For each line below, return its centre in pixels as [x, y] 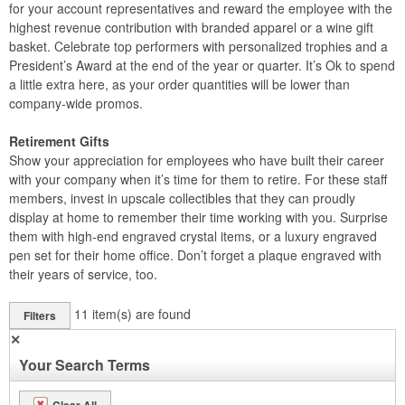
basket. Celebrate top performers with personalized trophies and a [198, 46]
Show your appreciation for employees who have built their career [197, 160]
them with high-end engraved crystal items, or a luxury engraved [193, 236]
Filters [40, 316]
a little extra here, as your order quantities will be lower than [179, 84]
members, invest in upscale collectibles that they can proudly [182, 198]
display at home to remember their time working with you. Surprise [198, 217]
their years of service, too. [83, 274]
